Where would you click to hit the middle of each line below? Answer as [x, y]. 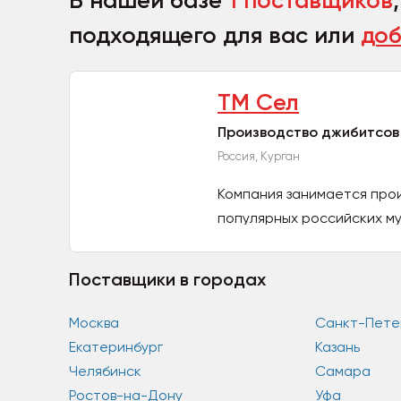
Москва [94, 323]
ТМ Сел [258, 102]
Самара [342, 371]
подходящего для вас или [215, 35]
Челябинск [105, 371]
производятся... [270, 242]
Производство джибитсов [308, 132]
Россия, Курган [259, 156]
